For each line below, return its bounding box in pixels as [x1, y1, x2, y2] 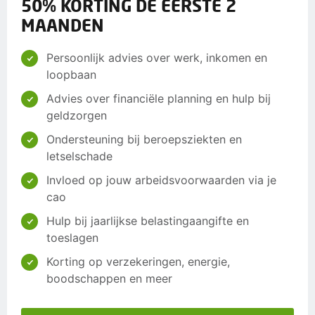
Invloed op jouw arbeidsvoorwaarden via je [46, 173, 276, 188]
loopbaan [46, 67, 96, 82]
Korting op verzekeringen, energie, [46, 255, 230, 269]
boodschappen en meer [46, 271, 172, 286]
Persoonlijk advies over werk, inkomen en [46, 51, 267, 65]
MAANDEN [21, 15, 104, 36]
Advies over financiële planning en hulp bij [46, 91, 271, 106]
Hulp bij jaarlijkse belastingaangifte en [46, 214, 249, 229]
